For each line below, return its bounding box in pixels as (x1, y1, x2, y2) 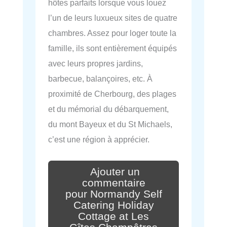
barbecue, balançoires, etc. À (48, 74, 153, 84)
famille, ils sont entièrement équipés (48, 44, 177, 53)
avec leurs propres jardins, (48, 59, 143, 68)
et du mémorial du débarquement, (48, 104, 169, 114)
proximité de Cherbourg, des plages (48, 89, 176, 99)
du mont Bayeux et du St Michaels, (48, 120, 172, 129)
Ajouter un (90, 166, 140, 178)
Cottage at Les (78, 210, 149, 222)
